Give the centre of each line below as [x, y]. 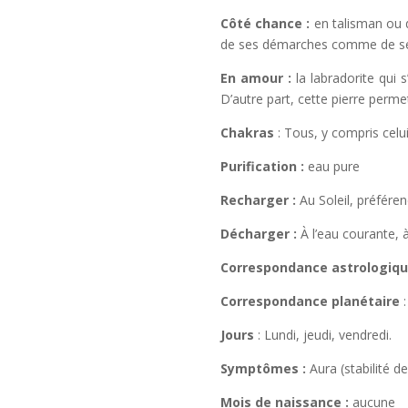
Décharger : [260, 234]
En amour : [258, 78]
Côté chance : [267, 24]
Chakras [249, 133]
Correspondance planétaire [311, 301]
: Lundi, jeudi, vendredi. [324, 335]
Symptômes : [265, 369]
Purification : [264, 167]
